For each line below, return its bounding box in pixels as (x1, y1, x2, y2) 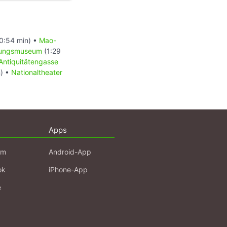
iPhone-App (49, 165, 88, 174)
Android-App (49, 147, 91, 157)
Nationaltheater (11, 68, 62, 77)
